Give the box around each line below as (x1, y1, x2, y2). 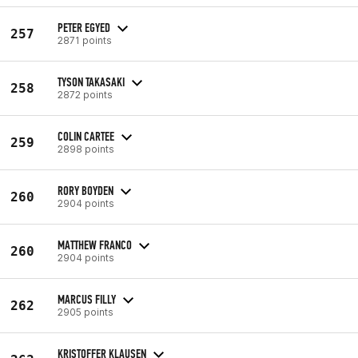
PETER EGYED (58, 19, 110, 35)
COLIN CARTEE (58, 128, 114, 144)
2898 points (58, 142, 114, 155)
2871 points (58, 34, 112, 46)
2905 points (58, 305, 113, 318)
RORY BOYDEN (58, 182, 113, 198)
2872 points (58, 88, 113, 101)
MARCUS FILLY (58, 291, 116, 307)
